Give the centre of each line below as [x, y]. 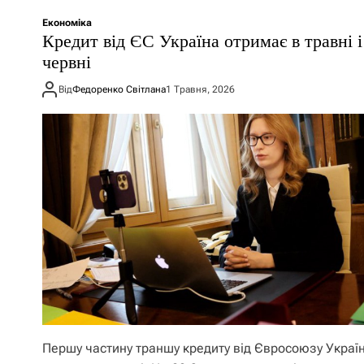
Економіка [67, 23]
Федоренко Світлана [119, 89]
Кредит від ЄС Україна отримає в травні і [202, 41]
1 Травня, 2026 [200, 89]
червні [67, 62]
